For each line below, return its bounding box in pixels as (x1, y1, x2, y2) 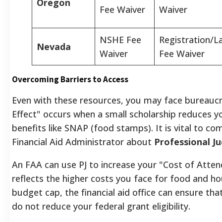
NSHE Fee (100, 33, 141, 46)
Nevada (37, 40, 71, 53)
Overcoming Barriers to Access (12, 73, 128, 85)
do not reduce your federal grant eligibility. (12, 200, 190, 212)
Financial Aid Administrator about (12, 135, 154, 148)
